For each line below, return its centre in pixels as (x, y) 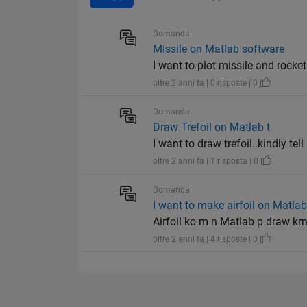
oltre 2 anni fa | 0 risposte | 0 (207, 83)
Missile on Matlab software (219, 49)
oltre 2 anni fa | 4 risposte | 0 (207, 240)
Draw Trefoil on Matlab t (212, 127)
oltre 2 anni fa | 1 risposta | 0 (207, 161)
